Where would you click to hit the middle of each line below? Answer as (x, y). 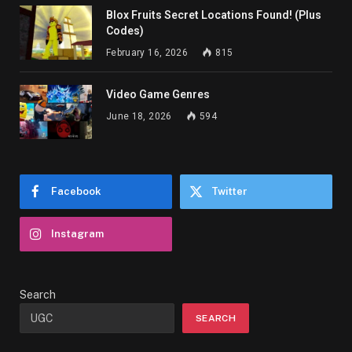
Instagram (77, 233)
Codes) (125, 30)
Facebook (76, 191)
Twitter (229, 191)
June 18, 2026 (139, 116)
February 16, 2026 (147, 52)
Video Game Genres (158, 94)
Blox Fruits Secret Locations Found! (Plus (214, 15)
